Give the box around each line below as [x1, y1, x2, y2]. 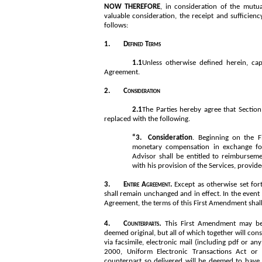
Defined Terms [123, 40, 161, 48]
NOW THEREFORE [104, 2, 161, 11]
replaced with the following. [104, 115, 190, 123]
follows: [104, 21, 128, 29]
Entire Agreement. [123, 180, 175, 188]
